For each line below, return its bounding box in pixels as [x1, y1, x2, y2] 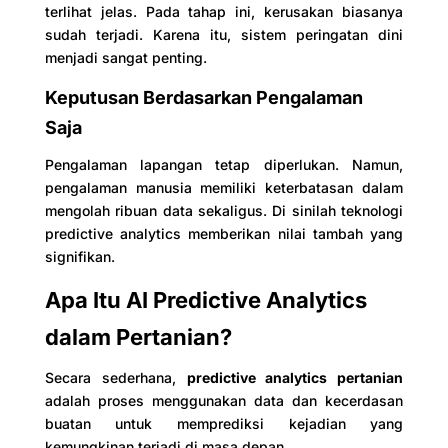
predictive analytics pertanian [186, 368, 404, 386]
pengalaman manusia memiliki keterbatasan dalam [44, 178, 404, 196]
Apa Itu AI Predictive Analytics [44, 286, 367, 313]
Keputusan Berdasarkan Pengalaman [44, 86, 363, 108]
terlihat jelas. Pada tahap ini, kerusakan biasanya [44, 2, 404, 20]
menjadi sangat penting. [44, 48, 207, 66]
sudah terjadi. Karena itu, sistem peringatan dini [44, 25, 404, 43]
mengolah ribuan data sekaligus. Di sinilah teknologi [44, 201, 404, 219]
